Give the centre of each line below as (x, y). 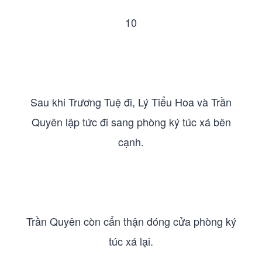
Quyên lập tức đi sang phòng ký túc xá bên (131, 122)
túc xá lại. (131, 241)
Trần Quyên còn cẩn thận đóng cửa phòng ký (131, 221)
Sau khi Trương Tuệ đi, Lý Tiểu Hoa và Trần (131, 102)
